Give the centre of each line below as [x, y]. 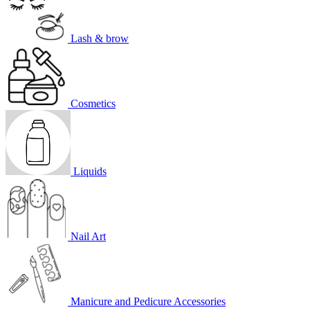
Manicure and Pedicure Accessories [148, 301]
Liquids [90, 171]
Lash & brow [100, 38]
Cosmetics [93, 103]
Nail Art [88, 236]
